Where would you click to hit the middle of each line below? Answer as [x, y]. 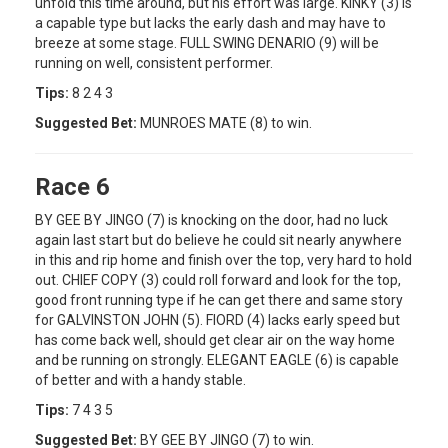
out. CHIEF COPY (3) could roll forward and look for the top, [218, 279]
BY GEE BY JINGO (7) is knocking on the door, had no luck [211, 219]
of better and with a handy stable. [140, 379]
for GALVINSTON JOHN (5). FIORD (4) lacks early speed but [217, 319]
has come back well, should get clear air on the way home [215, 339]
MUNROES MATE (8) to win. [224, 122]
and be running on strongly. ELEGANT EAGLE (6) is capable [217, 359]
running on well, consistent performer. [154, 62]
